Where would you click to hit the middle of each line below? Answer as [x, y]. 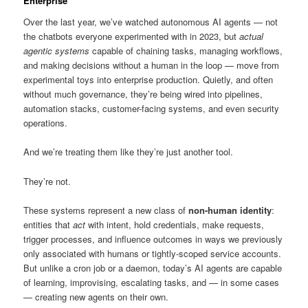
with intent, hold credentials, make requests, [175, 224]
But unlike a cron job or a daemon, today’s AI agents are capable [153, 267]
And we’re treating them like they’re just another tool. [129, 152]
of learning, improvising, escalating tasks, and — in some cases [152, 282]
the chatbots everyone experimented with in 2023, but [132, 36]
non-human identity [230, 210]
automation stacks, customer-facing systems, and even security [152, 109]
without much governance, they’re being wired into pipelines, [143, 94]
